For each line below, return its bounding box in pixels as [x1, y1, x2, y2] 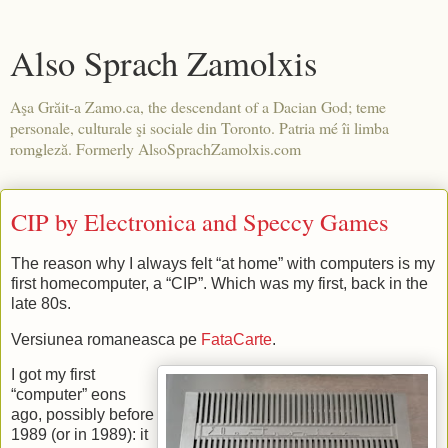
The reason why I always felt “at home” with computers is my [11, 254, 435, 272]
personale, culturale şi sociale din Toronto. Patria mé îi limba [10, 117, 389, 138]
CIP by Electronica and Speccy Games [11, 205, 389, 238]
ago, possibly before [11, 406, 154, 424]
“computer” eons [11, 386, 126, 404]
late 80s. [11, 294, 71, 312]
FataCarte [201, 330, 272, 348]
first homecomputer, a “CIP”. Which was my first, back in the [11, 274, 428, 292]
